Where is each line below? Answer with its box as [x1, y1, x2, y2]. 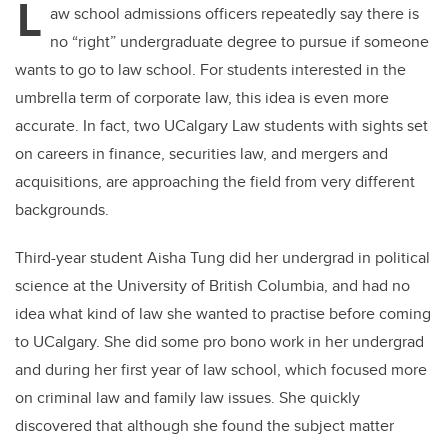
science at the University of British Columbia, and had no [15, 274, 410, 298]
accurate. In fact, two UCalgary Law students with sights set [15, 114, 428, 138]
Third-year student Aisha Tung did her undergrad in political [15, 246, 430, 270]
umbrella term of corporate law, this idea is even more [15, 86, 389, 110]
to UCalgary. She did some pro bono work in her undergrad [15, 330, 424, 354]
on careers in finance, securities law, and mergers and [15, 142, 388, 166]
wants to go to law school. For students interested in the [15, 58, 406, 82]
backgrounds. [15, 198, 109, 222]
